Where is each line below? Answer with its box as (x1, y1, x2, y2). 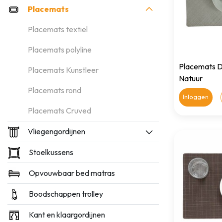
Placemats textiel (28, 24, 88, 34)
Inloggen (183, 93, 209, 101)
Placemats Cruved (28, 106, 91, 115)
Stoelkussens (29, 147, 74, 157)
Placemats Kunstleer (28, 65, 99, 75)
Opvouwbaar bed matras (29, 168, 115, 178)
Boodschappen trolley (29, 189, 104, 199)
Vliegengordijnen (28, 126, 85, 136)
